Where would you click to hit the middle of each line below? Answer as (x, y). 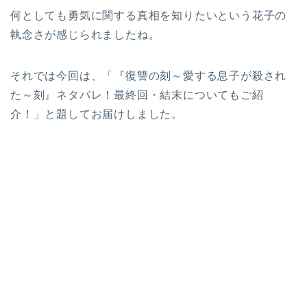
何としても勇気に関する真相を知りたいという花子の (149, 16)
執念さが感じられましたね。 (85, 35)
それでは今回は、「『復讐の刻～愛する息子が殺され (149, 76)
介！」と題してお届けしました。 (97, 114)
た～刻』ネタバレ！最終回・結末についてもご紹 (137, 95)
